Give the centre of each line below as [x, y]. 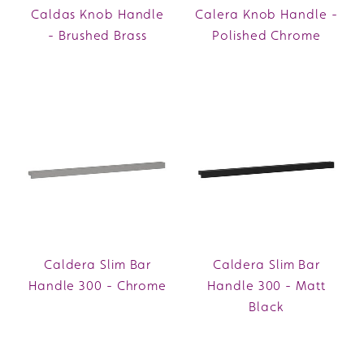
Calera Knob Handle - [266, 14]
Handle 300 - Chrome [97, 285]
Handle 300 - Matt [266, 285]
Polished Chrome [266, 35]
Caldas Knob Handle [97, 14]
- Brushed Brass [97, 35]
